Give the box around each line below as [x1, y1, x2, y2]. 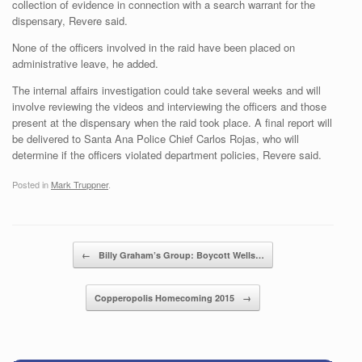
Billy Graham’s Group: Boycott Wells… [96, 248, 264, 261]
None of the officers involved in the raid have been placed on [12, 40, 295, 56]
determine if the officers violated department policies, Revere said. [12, 147, 322, 163]
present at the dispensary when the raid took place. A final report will [12, 115, 332, 131]
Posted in [12, 177, 51, 191]
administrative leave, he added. [12, 56, 158, 72]
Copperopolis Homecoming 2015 [95, 291, 237, 304]
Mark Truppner [51, 177, 108, 191]
